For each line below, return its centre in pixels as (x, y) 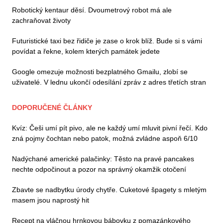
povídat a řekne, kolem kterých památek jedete (86, 52)
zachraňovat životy (41, 21)
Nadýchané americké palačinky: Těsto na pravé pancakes (103, 159)
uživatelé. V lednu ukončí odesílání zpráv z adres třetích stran (109, 82)
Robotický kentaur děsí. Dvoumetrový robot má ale (92, 10)
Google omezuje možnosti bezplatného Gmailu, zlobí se (100, 72)
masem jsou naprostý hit (51, 200)
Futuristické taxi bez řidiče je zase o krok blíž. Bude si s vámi (107, 41)
